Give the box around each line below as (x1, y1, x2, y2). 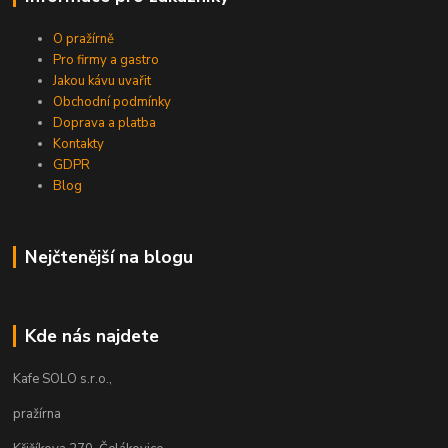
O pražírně (53, 29, 115, 48)
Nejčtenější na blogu (24, 244, 193, 269)
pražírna (13, 404, 62, 423)
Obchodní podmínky (53, 92, 172, 111)
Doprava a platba (53, 113, 157, 132)
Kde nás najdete (24, 323, 159, 348)
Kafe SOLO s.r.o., (13, 369, 113, 388)
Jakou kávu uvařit (53, 71, 152, 90)
